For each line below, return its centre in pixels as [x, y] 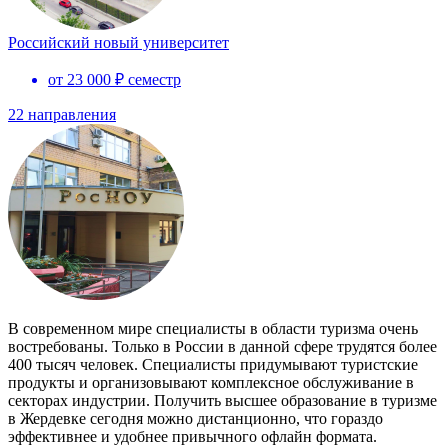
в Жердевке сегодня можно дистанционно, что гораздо [195, 418]
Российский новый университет [118, 42]
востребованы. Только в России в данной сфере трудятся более [222, 346]
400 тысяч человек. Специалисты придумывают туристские [213, 364]
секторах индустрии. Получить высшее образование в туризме [222, 400]
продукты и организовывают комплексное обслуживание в [211, 382]
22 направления [62, 114]
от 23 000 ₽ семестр [114, 79]
